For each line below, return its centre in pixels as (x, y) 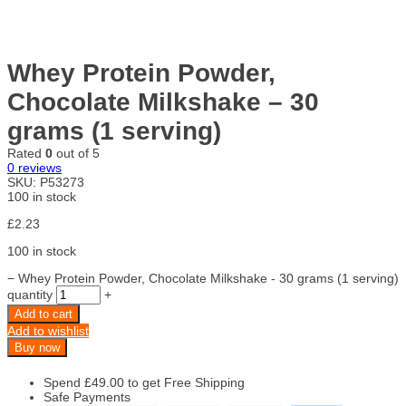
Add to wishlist (48, 331)
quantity (30, 295)
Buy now (37, 348)
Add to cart (43, 314)
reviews (38, 168)
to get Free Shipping (184, 382)
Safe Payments (87, 397)
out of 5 (76, 153)
